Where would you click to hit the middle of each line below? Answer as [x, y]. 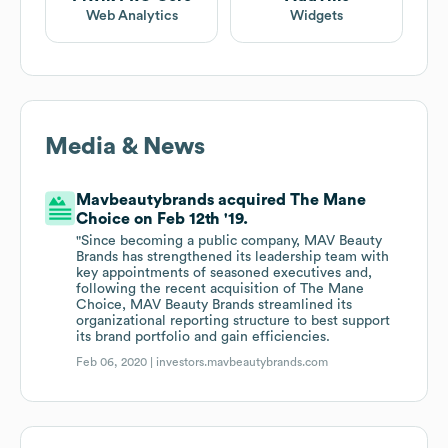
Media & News [125, 147]
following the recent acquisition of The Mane [220, 289]
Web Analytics [131, 16]
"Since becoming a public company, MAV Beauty [229, 241]
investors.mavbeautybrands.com [242, 362]
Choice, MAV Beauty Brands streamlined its [214, 305]
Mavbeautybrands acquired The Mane [221, 200]
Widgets [316, 16]
